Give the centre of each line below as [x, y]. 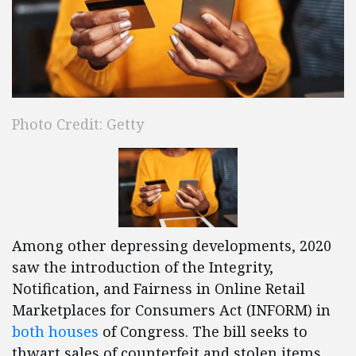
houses [74, 332]
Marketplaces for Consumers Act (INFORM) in [171, 310]
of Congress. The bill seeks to [203, 332]
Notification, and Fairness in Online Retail [159, 289]
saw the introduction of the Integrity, [143, 267]
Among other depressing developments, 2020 [172, 246]
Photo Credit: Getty [78, 124]
